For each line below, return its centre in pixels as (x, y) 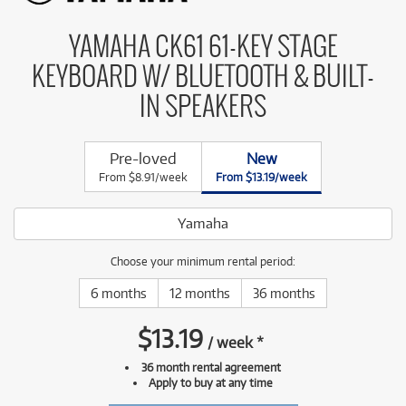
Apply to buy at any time (211, 383)
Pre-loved (143, 159)
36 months (284, 294)
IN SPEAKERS (203, 108)
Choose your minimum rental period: (203, 261)
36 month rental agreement (211, 367)
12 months (200, 294)
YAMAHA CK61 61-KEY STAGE (203, 48)
